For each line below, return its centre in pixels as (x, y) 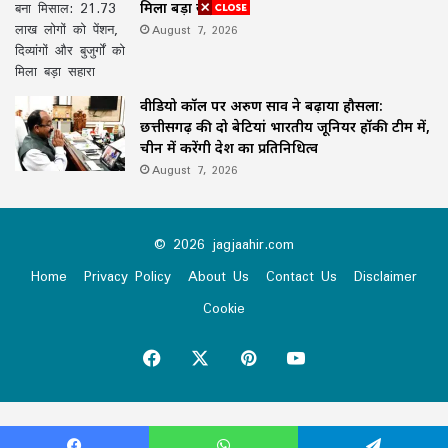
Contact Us (301, 276)
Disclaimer (385, 276)
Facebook (201, 357)
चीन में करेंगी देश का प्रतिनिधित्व (229, 148)
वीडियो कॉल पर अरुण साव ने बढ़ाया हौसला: (261, 106)
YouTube (342, 357)
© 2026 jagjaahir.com (224, 244)
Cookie (224, 308)
